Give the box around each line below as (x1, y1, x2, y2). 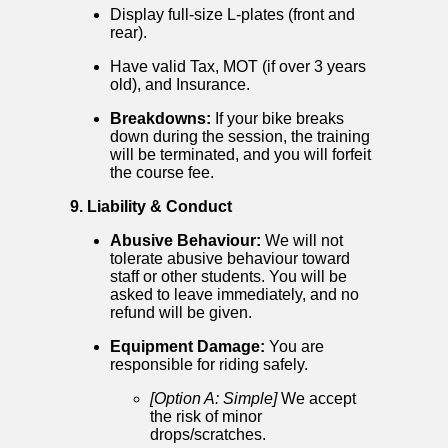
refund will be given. (110, 304, 252, 322)
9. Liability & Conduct (70, 198, 232, 216)
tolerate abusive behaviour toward (110, 250, 350, 268)
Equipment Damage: (110, 338, 265, 356)
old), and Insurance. (110, 76, 250, 94)
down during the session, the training (110, 128, 370, 146)
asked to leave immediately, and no (110, 286, 359, 304)
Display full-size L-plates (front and (110, 6, 355, 24)
